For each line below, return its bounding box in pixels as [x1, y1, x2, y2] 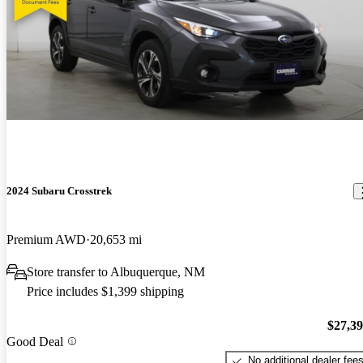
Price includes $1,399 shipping [27, 284, 184, 298]
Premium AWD [6, 232, 86, 246]
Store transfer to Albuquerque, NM [27, 264, 205, 279]
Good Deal [6, 334, 63, 348]
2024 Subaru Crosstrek [6, 185, 112, 198]
